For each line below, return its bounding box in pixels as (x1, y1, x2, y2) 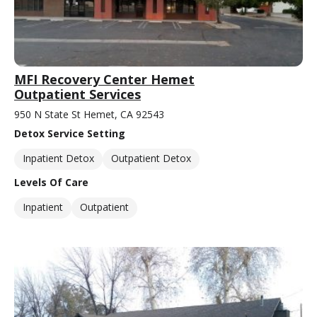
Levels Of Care (14, 175, 88, 190)
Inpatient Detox (23, 151, 94, 166)
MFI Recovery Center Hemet (14, 71, 195, 88)
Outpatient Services (14, 86, 141, 103)
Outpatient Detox (111, 151, 191, 166)
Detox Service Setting (14, 127, 125, 141)
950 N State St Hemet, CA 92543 (14, 108, 164, 122)
